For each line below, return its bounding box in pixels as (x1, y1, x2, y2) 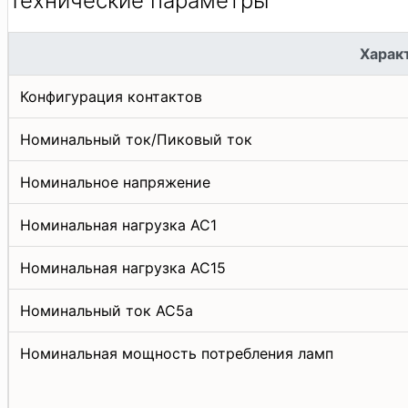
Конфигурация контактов (20, 87, 202, 106)
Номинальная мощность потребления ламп (20, 343, 333, 362)
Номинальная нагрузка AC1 (20, 215, 217, 234)
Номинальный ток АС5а (20, 301, 193, 320)
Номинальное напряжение (20, 172, 210, 191)
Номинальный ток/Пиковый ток (20, 129, 252, 148)
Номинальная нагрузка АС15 (20, 258, 226, 277)
